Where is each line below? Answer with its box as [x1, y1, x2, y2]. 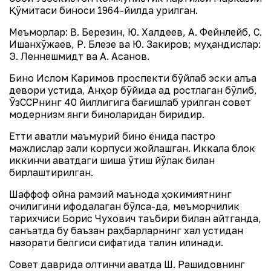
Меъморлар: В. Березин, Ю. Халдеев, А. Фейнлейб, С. [9, 26, 262, 38]
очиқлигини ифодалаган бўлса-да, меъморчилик [9, 200, 240, 212]
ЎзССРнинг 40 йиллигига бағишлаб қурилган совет [9, 96, 251, 108]
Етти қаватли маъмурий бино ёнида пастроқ [9, 130, 215, 142]
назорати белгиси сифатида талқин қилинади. [9, 237, 223, 249]
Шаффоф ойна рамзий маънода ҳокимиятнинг [9, 188, 232, 200]
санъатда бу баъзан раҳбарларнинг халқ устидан [9, 224, 243, 237]
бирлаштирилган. [9, 166, 93, 178]
